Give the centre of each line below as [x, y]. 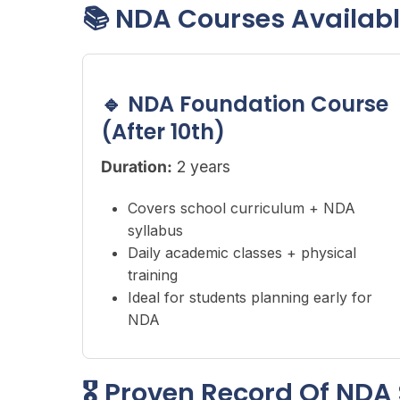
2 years [201, 167]
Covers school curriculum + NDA [242, 208]
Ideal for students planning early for [250, 297]
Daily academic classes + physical [242, 253]
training [153, 275]
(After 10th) [163, 132]
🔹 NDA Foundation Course [245, 104]
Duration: [137, 167]
